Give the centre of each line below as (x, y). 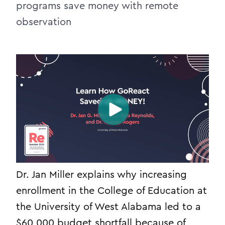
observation (44, 22)
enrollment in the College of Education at (111, 191)
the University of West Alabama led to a (108, 207)
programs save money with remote (97, 6)
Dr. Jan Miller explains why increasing (101, 175)
